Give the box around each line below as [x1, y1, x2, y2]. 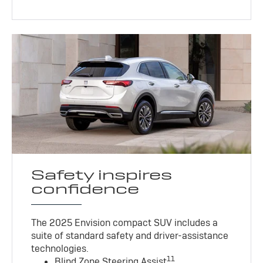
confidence [31, 179, 140, 198]
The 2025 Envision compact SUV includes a [31, 216, 218, 229]
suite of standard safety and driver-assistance [31, 229, 229, 242]
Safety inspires [31, 165, 173, 184]
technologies [31, 242, 87, 255]
